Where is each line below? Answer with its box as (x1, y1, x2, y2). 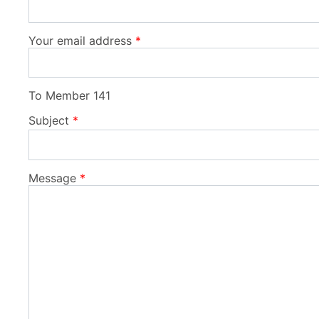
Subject (28, 113, 69, 128)
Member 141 (46, 88, 110, 103)
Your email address (28, 33, 132, 48)
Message (28, 170, 76, 185)
